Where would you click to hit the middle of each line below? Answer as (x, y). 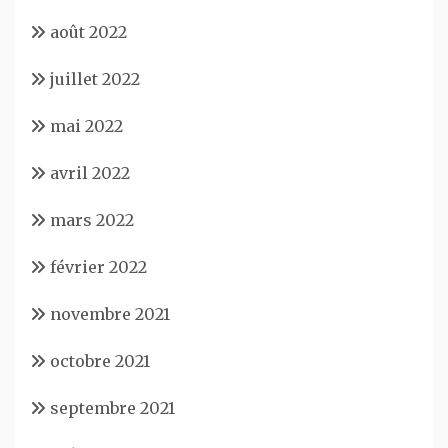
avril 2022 (90, 172)
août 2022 (88, 31)
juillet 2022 (95, 78)
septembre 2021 (112, 407)
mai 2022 (86, 125)
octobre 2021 (100, 360)
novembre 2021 (110, 313)
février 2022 (98, 266)
